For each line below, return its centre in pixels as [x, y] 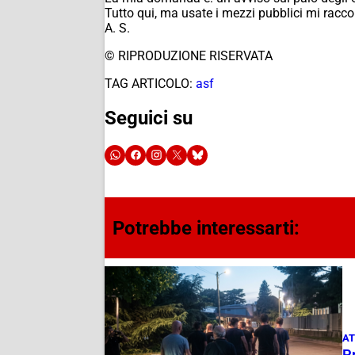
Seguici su [149, 118]
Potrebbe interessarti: [206, 228]
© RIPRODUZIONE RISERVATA [189, 55]
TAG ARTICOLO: [149, 83]
